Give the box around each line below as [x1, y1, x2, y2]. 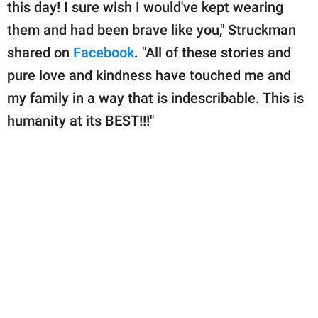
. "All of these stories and [134, 43, 291, 61]
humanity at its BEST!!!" [7, 111, 154, 129]
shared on [7, 43, 73, 61]
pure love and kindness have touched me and [7, 66, 291, 84]
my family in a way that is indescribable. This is [7, 89, 304, 106]
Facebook [73, 43, 134, 61]
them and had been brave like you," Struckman [7, 21, 296, 38]
